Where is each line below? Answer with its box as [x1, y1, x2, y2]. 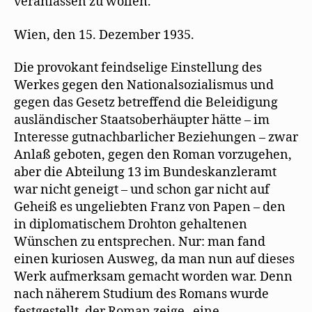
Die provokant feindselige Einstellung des [14, 60, 262, 76]
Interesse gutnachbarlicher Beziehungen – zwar [14, 130, 298, 146]
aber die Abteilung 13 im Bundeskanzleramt [14, 164, 276, 180]
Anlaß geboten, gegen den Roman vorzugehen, [14, 147, 292, 163]
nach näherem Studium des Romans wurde [14, 286, 269, 302]
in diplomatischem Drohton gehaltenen [14, 217, 247, 233]
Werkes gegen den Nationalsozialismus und [14, 77, 274, 93]
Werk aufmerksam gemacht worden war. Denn [14, 269, 292, 285]
